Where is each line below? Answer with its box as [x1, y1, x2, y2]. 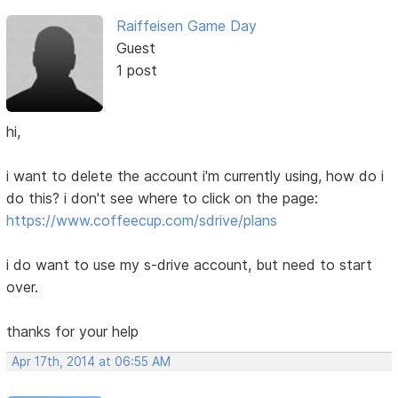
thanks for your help [6, 322, 139, 340]
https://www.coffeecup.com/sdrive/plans [6, 211, 278, 229]
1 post [115, 61, 157, 80]
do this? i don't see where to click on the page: [6, 188, 319, 207]
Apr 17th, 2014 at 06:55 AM [12, 354, 171, 369]
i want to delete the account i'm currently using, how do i [6, 166, 385, 185]
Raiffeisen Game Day [115, 17, 257, 36]
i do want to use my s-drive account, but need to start [6, 255, 373, 274]
